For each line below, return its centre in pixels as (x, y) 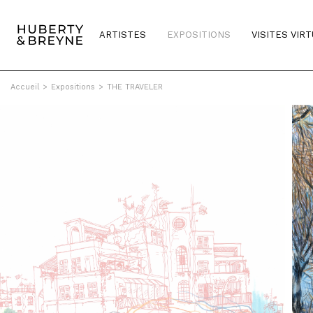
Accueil (25, 87)
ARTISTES (123, 35)
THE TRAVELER (135, 87)
